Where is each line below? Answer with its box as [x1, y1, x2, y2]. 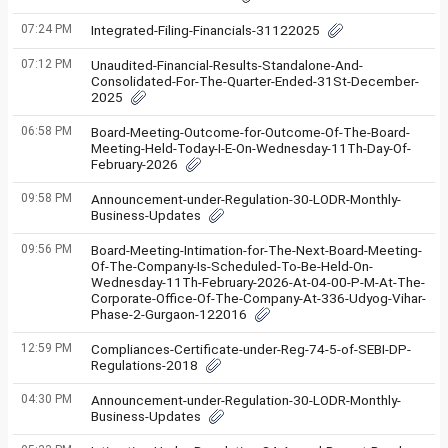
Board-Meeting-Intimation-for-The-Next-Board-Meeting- [91, 242, 422, 258]
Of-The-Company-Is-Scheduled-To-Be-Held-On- [91, 258, 373, 274]
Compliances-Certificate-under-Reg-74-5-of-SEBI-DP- [91, 341, 411, 357]
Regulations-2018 [91, 357, 198, 373]
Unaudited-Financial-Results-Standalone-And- [91, 57, 363, 73]
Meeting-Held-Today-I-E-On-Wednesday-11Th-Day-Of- [91, 140, 411, 156]
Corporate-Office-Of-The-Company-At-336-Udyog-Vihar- [91, 290, 426, 306]
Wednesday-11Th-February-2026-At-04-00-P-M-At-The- [91, 274, 425, 290]
